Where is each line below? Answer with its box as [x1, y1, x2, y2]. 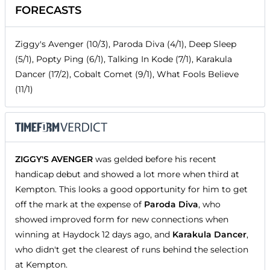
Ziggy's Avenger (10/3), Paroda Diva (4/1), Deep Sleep [15, 39, 236, 50]
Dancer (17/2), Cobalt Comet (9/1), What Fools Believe [15, 69, 239, 80]
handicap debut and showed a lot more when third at [15, 169, 239, 180]
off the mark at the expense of [15, 199, 144, 210]
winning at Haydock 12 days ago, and [15, 229, 172, 240]
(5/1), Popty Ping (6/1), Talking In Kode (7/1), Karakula [15, 54, 232, 65]
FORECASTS [15, 4, 81, 17]
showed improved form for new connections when [15, 214, 228, 225]
